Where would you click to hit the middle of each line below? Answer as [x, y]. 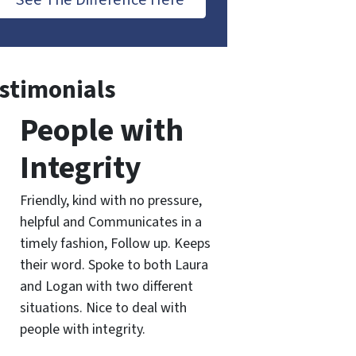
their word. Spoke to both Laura [114, 265]
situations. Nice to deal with [103, 308]
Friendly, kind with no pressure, [110, 201]
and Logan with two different [106, 286]
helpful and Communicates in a [110, 222]
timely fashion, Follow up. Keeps [115, 244]
